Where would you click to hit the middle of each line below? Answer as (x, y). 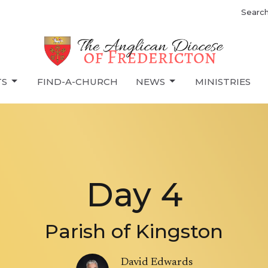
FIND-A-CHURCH (77, 81)
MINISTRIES (223, 81)
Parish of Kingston (134, 231)
